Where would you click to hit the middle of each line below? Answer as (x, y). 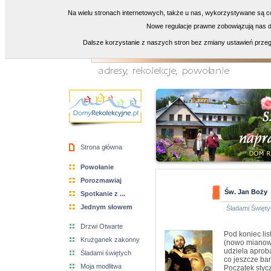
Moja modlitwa (101, 266)
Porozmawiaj (101, 180)
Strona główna (101, 147)
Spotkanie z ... (103, 194)
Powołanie (97, 167)
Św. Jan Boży (246, 192)
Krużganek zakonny (110, 240)
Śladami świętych (106, 253)
